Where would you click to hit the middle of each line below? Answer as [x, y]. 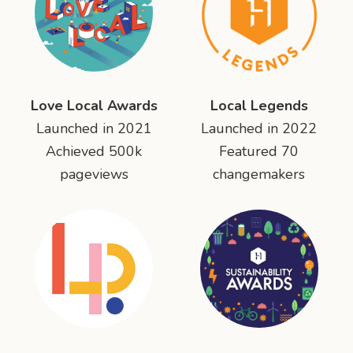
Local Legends [259, 106]
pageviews [94, 174]
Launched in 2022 [259, 128]
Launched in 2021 [94, 128]
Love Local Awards [94, 106]
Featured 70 [259, 151]
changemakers [259, 174]
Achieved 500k [94, 151]
